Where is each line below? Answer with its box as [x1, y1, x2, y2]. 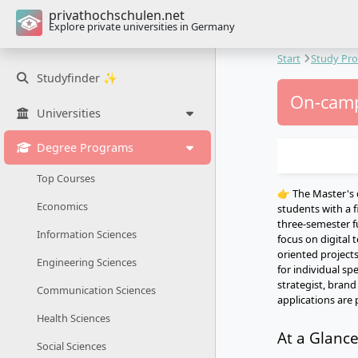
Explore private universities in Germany [49, 19, 235, 34]
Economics [37, 199, 88, 214]
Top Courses [37, 171, 95, 186]
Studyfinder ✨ [37, 70, 117, 86]
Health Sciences [37, 311, 110, 326]
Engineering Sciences [37, 255, 137, 270]
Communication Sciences [37, 283, 156, 298]
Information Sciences [37, 227, 137, 242]
